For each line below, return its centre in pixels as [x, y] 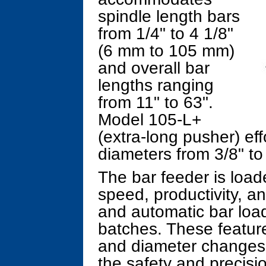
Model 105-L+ [150, 120]
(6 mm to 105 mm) [166, 51]
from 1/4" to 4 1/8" [166, 34]
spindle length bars [169, 16]
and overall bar [154, 68]
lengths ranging [156, 85]
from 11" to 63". [156, 102]
